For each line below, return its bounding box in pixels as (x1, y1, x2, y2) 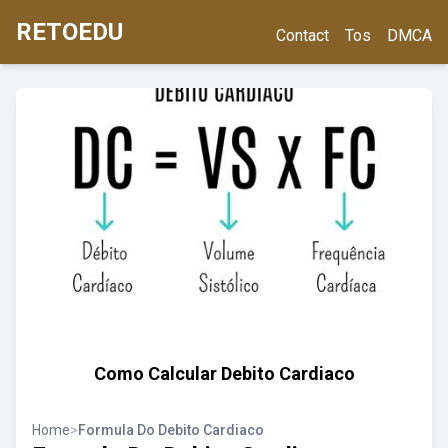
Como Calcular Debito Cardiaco (93, 363, 355, 384)
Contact (276, 26, 329, 45)
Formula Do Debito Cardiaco (78, 422, 264, 438)
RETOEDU (16, 18, 123, 46)
